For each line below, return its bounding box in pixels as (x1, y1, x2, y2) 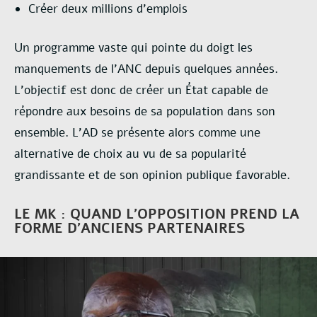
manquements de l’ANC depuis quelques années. (14, 61, 278, 78)
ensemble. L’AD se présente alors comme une (14, 125, 260, 142)
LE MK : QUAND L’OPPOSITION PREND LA (14, 204, 299, 224)
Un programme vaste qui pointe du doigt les (14, 40, 253, 57)
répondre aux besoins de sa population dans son (14, 103, 275, 120)
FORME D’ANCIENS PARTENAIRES (14, 219, 245, 238)
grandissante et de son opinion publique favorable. (14, 167, 290, 184)
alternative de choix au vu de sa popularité (14, 146, 246, 163)
